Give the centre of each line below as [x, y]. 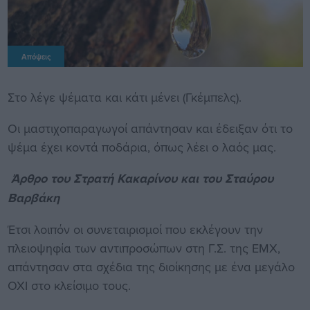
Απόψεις [36, 57]
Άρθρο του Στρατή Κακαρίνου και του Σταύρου [140, 179]
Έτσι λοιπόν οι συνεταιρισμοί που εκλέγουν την [135, 230]
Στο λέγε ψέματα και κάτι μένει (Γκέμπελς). [124, 98]
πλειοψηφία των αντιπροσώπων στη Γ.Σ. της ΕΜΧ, [144, 248]
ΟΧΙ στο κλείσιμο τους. [69, 286]
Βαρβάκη [33, 198]
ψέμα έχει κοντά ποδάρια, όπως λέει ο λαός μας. [142, 147]
